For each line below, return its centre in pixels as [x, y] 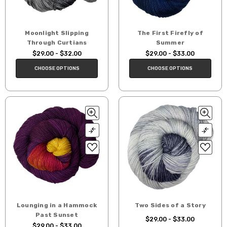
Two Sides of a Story [170, 205]
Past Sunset [57, 215]
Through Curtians [57, 43]
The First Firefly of [170, 33]
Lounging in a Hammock [57, 205]
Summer [170, 43]
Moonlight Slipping [57, 33]
